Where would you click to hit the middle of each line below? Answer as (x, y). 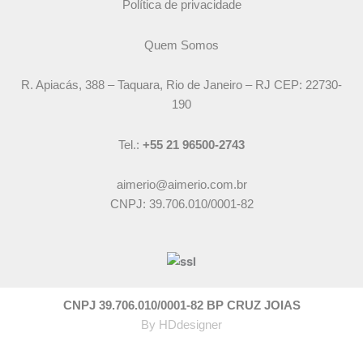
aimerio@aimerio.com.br (181, 185)
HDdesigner (190, 325)
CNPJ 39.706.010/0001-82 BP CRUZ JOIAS (181, 305)
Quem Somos (181, 45)
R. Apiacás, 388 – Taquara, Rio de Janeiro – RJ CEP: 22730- (181, 85)
